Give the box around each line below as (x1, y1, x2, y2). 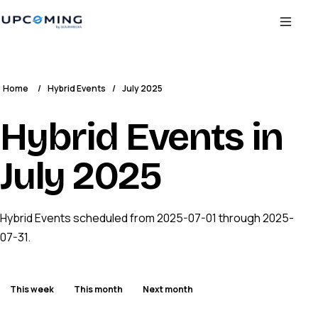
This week (10, 283, 54, 295)
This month (74, 283, 123, 295)
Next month (143, 283, 193, 295)
